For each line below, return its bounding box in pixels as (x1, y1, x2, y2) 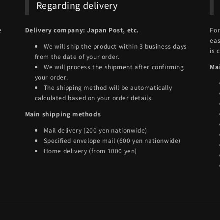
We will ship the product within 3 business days (43, 41, 187, 50)
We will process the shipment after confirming (43, 62, 184, 71)
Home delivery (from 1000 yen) (43, 146, 137, 155)
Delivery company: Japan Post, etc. (25, 25, 139, 34)
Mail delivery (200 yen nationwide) (43, 125, 148, 134)
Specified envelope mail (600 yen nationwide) (43, 136, 181, 144)
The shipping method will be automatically (43, 82, 172, 91)
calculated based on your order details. (34, 93, 154, 102)
